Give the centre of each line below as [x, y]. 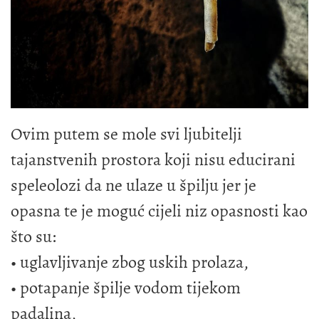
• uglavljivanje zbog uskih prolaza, [130, 262]
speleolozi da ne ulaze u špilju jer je [134, 185]
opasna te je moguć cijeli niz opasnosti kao [159, 211]
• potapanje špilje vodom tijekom [126, 288]
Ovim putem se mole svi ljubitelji [126, 134]
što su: [33, 237]
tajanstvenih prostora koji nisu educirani [153, 160]
